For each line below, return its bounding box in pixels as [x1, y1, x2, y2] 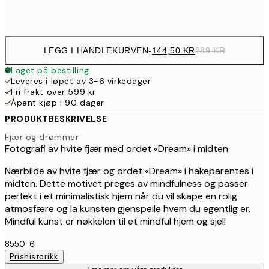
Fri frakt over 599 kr [11, 86, 96, 97]
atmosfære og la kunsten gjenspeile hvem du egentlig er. [5, 202, 250, 215]
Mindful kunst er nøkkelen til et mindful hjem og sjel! [5, 214, 226, 228]
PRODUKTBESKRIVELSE [5, 113, 107, 124]
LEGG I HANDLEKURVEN [43, 46, 149, 55]
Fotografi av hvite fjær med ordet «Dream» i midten [5, 142, 228, 155]
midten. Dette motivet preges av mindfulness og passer [5, 177, 248, 190]
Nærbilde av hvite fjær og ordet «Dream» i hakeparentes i [5, 164, 253, 177]
